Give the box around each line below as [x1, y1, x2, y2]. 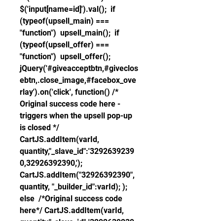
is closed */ [20, 123, 59, 132]
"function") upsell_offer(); [20, 52, 110, 61]
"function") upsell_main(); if [20, 28, 119, 37]
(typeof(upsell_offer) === [20, 40, 109, 49]
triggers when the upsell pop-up [20, 111, 132, 120]
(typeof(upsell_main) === [20, 16, 109, 26]
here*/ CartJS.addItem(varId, [20, 206, 124, 215]
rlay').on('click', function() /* [20, 87, 118, 97]
